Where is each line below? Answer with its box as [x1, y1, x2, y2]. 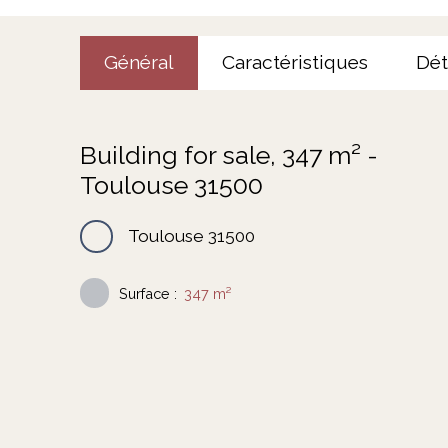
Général [104, 51, 174, 74]
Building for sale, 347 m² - [80, 140, 378, 171]
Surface [119, 284, 171, 302]
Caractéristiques [222, 51, 368, 74]
